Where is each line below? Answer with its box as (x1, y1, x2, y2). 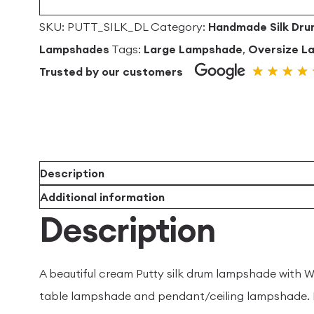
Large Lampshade (144, 42, 243, 56)
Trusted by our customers (39, 64, 183, 78)
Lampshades (39, 42, 109, 56)
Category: (151, 20, 208, 34)
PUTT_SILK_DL (67, 20, 148, 34)
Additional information (40, 190, 165, 204)
